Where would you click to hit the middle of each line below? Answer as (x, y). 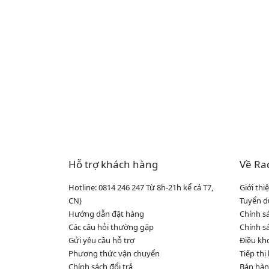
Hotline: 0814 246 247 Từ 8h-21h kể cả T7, (141, 188)
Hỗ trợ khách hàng (113, 165)
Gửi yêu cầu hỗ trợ (101, 240)
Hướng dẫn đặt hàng (106, 214)
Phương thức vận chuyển (114, 254)
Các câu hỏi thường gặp (111, 227)
